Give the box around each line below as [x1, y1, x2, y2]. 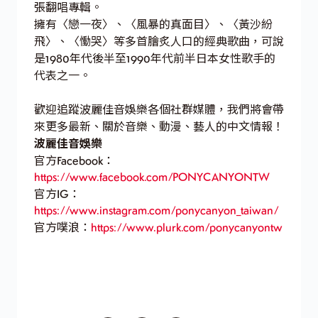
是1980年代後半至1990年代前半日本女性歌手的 [34, 50, 275, 66]
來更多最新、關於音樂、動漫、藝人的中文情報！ [34, 118, 284, 134]
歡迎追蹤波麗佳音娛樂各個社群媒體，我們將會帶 [34, 101, 284, 117]
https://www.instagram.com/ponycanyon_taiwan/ [34, 202, 278, 218]
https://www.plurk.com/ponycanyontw [91, 219, 283, 235]
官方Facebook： [34, 152, 114, 168]
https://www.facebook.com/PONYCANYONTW [34, 168, 270, 185]
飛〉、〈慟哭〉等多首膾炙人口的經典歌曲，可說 [34, 33, 284, 49]
